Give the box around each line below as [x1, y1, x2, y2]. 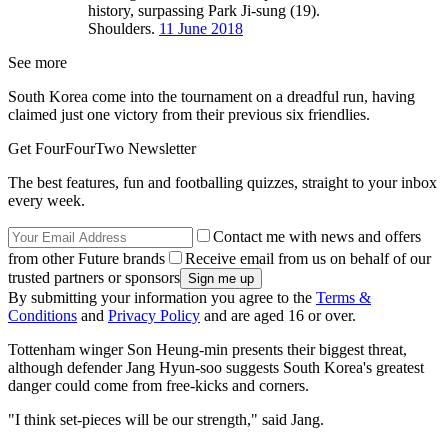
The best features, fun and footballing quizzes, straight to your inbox [8, 174, 437, 192]
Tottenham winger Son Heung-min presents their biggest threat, [8, 341, 407, 359]
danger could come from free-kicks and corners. [8, 377, 309, 395]
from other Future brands [8, 250, 165, 268]
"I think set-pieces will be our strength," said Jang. [8, 411, 324, 429]
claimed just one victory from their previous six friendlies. [8, 106, 370, 124]
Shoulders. [88, 20, 159, 38]
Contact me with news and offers [213, 228, 421, 246]
